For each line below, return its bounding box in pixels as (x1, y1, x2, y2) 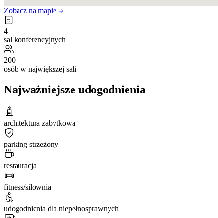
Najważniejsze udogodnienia (4, 83, 145, 96)
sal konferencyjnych (4, 36, 66, 44)
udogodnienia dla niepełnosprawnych (4, 204, 119, 213)
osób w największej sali (4, 65, 76, 73)
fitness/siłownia (4, 182, 51, 191)
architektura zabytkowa (4, 118, 75, 127)
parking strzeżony (4, 140, 58, 148)
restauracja (4, 161, 36, 170)
